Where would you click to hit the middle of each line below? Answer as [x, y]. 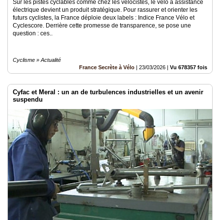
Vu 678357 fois [189, 67]
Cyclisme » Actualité [37, 60]
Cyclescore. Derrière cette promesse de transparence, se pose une [102, 25]
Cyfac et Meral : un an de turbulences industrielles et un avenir [108, 92]
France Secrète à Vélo [107, 67]
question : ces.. [33, 33]
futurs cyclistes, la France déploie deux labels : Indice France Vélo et [104, 17]
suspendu [28, 99]
